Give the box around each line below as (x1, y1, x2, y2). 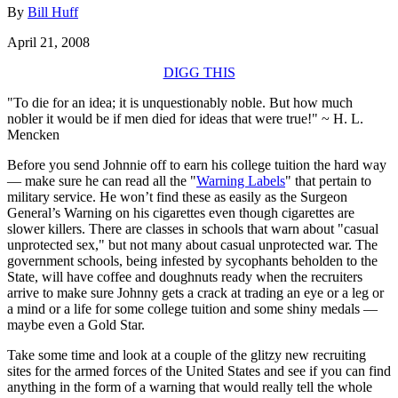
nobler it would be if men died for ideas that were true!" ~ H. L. (7, 110, 363, 126)
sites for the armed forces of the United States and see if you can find (7, 362, 391, 378)
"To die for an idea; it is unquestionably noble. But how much (7, 94, 353, 110)
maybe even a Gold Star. (7, 316, 145, 332)
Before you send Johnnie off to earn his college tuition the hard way (7, 156, 386, 172)
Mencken (7, 126, 60, 142)
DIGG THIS (163, 64, 235, 80)
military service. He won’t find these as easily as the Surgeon (7, 188, 347, 204)
